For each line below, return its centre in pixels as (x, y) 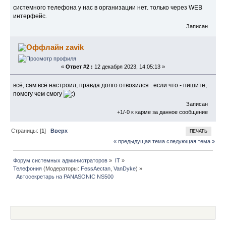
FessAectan (96, 169)
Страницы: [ (26, 131)
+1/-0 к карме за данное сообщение (163, 112)
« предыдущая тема (139, 142)
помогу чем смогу (39, 94)
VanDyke (125, 169)
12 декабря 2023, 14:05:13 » (129, 66)
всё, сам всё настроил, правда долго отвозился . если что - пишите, (110, 85)
